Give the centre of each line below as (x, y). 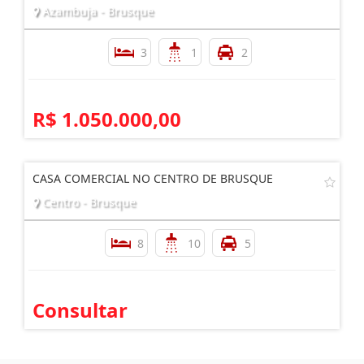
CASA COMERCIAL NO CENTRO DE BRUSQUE (153, 178)
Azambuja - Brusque (96, 11)
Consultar (80, 310)
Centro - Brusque (87, 201)
